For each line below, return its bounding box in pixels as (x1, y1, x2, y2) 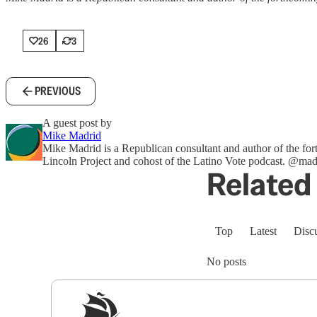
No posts (207, 255, 246, 267)
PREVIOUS (35, 83, 81, 98)
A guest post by (42, 117, 112, 129)
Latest (250, 225, 277, 237)
